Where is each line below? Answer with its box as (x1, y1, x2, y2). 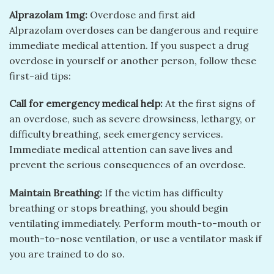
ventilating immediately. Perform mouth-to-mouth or (9, 217, 261, 230)
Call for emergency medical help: (9, 97, 163, 110)
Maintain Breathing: (9, 187, 102, 199)
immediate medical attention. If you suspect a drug (9, 39, 249, 51)
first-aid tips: (9, 69, 71, 82)
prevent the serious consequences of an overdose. (9, 158, 246, 171)
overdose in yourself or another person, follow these (9, 54, 256, 67)
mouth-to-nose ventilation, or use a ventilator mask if (9, 232, 262, 245)
